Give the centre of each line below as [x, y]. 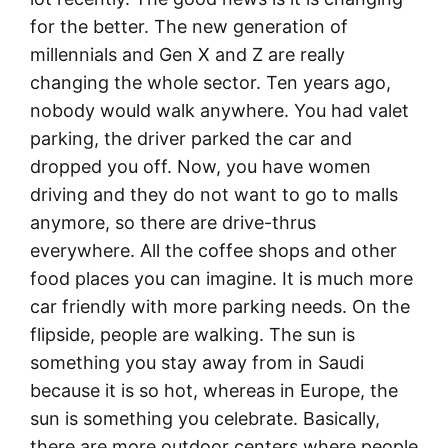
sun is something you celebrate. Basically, [205, 418]
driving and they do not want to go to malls [214, 194]
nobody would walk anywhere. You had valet [219, 110]
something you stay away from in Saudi [197, 362]
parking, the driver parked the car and [191, 138]
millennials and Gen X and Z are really [187, 54]
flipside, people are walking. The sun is [192, 334]
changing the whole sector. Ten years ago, [210, 82]
